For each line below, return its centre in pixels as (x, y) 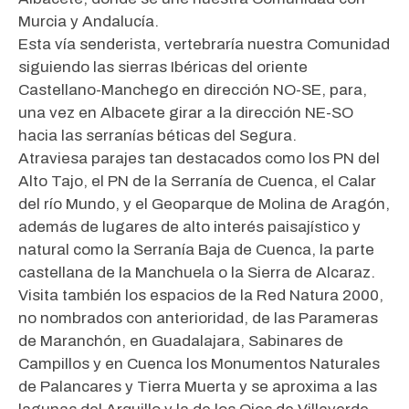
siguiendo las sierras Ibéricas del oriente (163, 68)
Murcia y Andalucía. (89, 22)
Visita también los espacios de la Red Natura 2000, (201, 296)
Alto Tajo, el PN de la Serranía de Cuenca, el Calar (197, 182)
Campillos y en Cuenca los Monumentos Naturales (199, 364)
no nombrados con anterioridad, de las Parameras (198, 319)
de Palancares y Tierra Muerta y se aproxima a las (198, 387)
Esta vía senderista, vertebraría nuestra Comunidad (204, 45)
